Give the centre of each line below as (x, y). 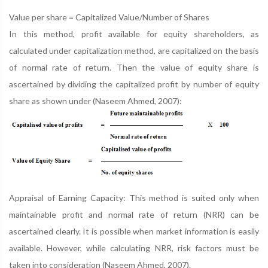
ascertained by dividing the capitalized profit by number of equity (134, 84)
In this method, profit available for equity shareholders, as (134, 34)
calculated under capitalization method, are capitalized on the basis (134, 51)
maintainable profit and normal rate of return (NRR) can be (134, 214)
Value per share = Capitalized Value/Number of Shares (109, 17)
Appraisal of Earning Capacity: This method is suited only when (134, 197)
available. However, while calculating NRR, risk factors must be (134, 248)
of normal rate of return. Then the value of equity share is (134, 67)
